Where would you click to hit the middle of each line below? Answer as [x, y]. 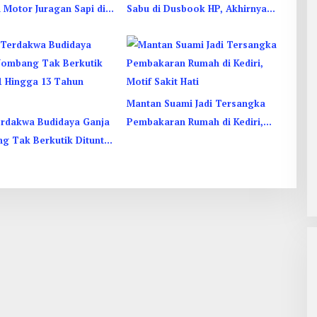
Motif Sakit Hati [162, 140]
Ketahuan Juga [160, 27]
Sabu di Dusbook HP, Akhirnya [196, 8]
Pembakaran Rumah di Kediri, [195, 122]
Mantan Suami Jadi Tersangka [196, 103]
